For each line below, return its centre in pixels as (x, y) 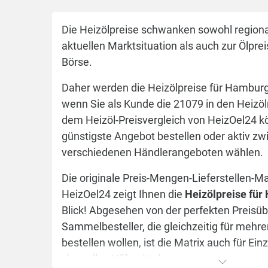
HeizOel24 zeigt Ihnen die (123, 194)
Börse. (77, 62)
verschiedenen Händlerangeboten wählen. (162, 152)
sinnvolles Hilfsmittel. (112, 259)
